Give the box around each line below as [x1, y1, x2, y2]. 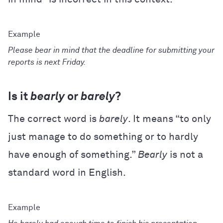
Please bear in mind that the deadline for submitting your [8, 46, 215, 54]
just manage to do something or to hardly [8, 131, 198, 142]
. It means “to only [128, 113, 211, 124]
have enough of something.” [8, 149, 138, 160]
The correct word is [8, 113, 99, 124]
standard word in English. [8, 167, 126, 178]
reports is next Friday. [8, 58, 86, 66]
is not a [167, 149, 203, 160]
